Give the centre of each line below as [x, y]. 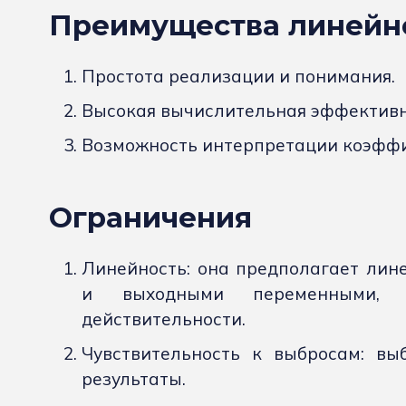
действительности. [164, 319]
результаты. [134, 379]
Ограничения [150, 218]
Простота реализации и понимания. [238, 77]
